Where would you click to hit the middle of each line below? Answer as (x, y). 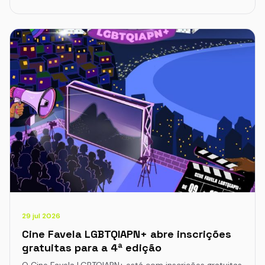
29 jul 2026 (41, 216)
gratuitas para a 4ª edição (92, 248)
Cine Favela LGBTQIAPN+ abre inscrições (127, 234)
